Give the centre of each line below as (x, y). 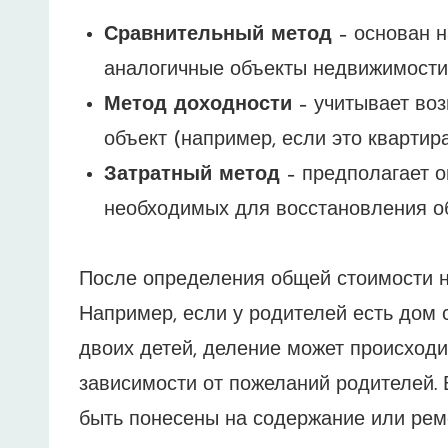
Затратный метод (192, 175)
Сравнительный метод (218, 35)
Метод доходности (198, 105)
